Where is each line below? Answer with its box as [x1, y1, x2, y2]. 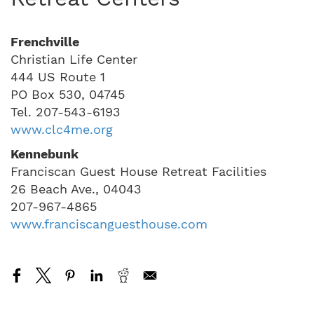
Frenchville [11, 34, 79, 49]
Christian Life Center [11, 51, 137, 67]
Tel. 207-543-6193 [11, 104, 121, 119]
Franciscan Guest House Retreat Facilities [11, 163, 266, 179]
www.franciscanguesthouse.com [11, 216, 207, 231]
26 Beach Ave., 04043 [11, 181, 142, 196]
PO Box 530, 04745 [11, 86, 125, 102]
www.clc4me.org [11, 121, 113, 137]
